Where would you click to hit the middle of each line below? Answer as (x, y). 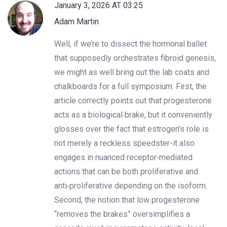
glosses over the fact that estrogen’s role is (131, 129)
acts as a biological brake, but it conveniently (133, 115)
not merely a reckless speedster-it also (124, 143)
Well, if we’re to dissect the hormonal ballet (130, 44)
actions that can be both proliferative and (126, 171)
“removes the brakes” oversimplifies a (122, 214)
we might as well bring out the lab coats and (132, 72)
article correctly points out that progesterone (133, 100)
